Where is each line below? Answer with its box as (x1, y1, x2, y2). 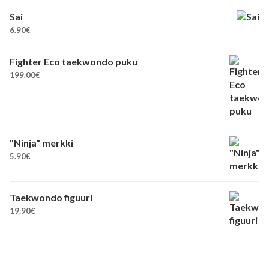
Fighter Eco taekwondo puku (10, 55, 138, 67)
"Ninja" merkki (10, 136, 73, 148)
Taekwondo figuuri (10, 191, 92, 203)
